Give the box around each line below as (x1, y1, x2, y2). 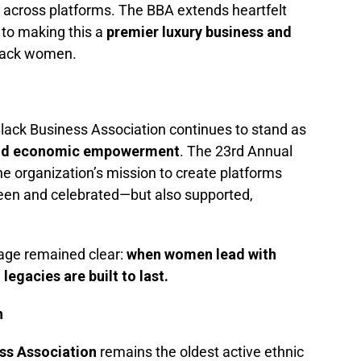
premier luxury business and (106, 23, 292, 41)
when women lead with (127, 246, 276, 263)
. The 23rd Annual (180, 143, 293, 160)
